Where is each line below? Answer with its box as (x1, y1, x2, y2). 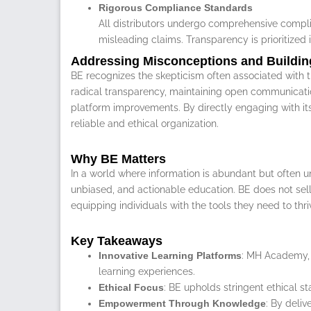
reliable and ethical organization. (71, 117, 219, 129)
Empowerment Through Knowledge (99, 297, 266, 309)
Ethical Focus (99, 281, 164, 293)
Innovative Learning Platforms (99, 249, 242, 261)
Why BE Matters (71, 151, 166, 166)
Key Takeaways (71, 233, 162, 248)
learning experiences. (99, 265, 195, 277)
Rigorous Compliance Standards (99, 1, 253, 13)
